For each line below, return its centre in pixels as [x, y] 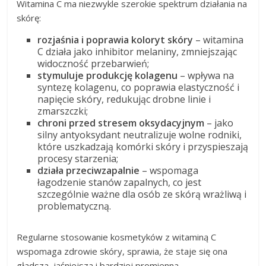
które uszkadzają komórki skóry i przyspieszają [143, 147]
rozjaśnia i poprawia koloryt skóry [115, 40]
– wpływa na [207, 76]
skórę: [29, 18]
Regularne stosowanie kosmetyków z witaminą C [117, 237]
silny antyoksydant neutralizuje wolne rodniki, [140, 135]
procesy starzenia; [78, 159]
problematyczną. [75, 206]
